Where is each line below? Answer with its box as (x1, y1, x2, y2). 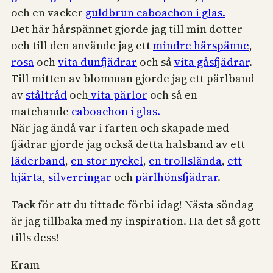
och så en (147, 87, 197, 103)
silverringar (48, 169, 112, 185)
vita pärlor (88, 87, 147, 103)
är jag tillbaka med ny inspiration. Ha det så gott (11, 213, 260, 229)
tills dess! (11, 230, 59, 246)
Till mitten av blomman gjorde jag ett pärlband (11, 71, 255, 87)
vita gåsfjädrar (174, 54, 249, 70)
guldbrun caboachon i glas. (85, 5, 225, 21)
